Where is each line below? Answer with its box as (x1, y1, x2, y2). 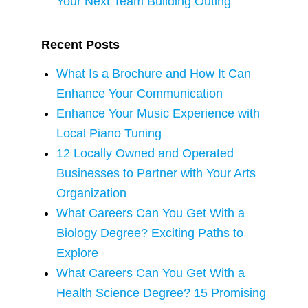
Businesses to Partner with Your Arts (56, 166, 256, 180)
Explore (56, 246, 99, 260)
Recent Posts (41, 38, 120, 52)
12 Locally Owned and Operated (56, 146, 234, 160)
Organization (56, 186, 127, 200)
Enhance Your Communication (56, 87, 223, 100)
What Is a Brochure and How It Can (56, 67, 252, 80)
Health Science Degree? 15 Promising (56, 286, 267, 300)
